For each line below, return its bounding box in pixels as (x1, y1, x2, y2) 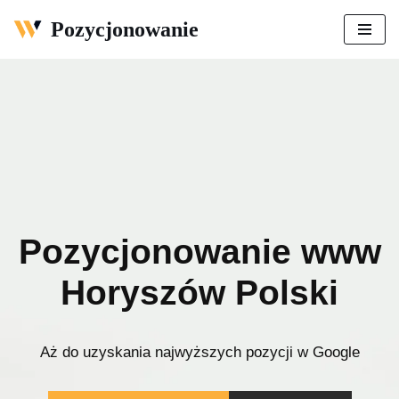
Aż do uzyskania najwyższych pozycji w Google (39, 343, 360, 361)
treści (13, 83, 45, 98)
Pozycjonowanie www (18, 232, 381, 271)
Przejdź (13, 40, 58, 55)
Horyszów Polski (61, 273, 338, 312)
